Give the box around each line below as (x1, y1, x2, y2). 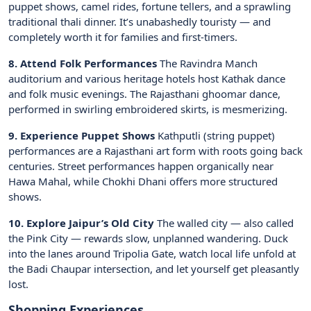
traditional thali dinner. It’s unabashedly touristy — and (8, 15, 271, 29)
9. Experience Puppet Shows (8, 128, 155, 143)
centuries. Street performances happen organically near (8, 159, 274, 174)
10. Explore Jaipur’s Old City (8, 216, 154, 230)
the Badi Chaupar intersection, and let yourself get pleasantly (8, 262, 299, 276)
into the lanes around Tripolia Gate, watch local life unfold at (8, 246, 296, 261)
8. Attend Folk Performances (8, 56, 157, 71)
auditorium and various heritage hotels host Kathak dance (8, 72, 285, 86)
